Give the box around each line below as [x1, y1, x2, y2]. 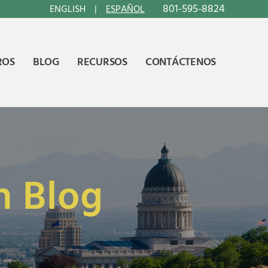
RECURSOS [77, 53, 127, 71]
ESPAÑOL [106, 1, 145, 17]
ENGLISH [50, 1, 86, 17]
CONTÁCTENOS [145, 53, 216, 71]
